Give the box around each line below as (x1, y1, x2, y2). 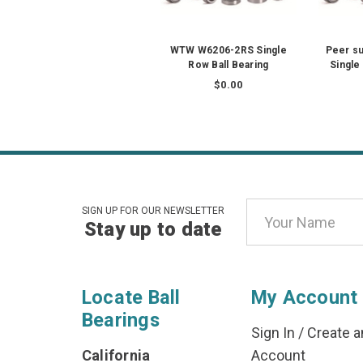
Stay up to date (83, 218, 222, 241)
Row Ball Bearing (188, 59, 269, 71)
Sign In (250, 324, 295, 342)
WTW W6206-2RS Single (169, 45, 287, 57)
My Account (250, 286, 358, 310)
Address (246, 223, 301, 241)
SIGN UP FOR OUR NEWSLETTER (81, 205, 224, 217)
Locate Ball (81, 286, 181, 310)
